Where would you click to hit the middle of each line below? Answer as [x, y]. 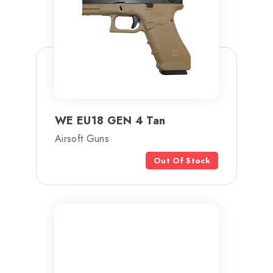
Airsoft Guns [82, 138]
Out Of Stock [182, 160]
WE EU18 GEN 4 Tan [110, 120]
